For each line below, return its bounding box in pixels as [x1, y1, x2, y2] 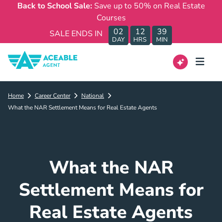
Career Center [35, 92, 70, 100]
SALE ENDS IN [49, 28, 103, 39]
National [81, 92, 104, 100]
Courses [96, 12, 126, 23]
